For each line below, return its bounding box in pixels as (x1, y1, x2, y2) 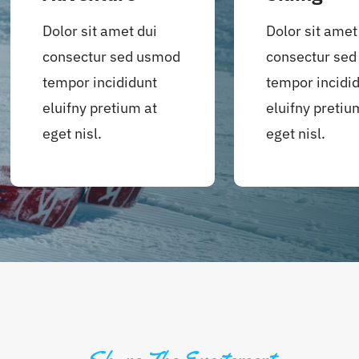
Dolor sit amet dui (42, 21, 158, 40)
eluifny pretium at (42, 98, 158, 117)
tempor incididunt (42, 72, 158, 91)
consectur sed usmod (42, 46, 181, 66)
